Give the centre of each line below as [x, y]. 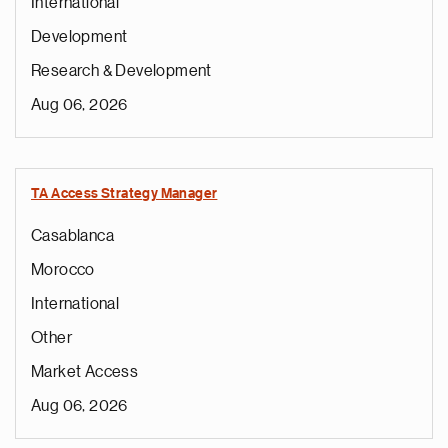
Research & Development [121, 71]
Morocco [63, 270]
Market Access [85, 372]
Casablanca [72, 236]
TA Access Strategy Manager [124, 194]
